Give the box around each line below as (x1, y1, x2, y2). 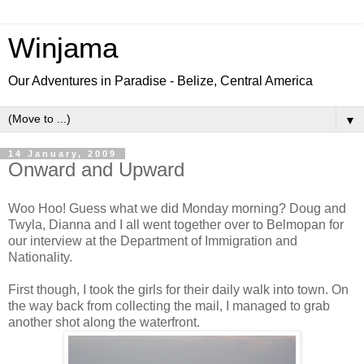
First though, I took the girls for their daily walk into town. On (8, 282, 349, 297)
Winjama (8, 32, 118, 63)
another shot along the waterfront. (8, 314, 200, 329)
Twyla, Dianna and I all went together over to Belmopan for (8, 217, 344, 232)
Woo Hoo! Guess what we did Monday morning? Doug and (8, 201, 346, 215)
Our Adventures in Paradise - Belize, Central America (8, 74, 313, 88)
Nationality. (8, 249, 72, 264)
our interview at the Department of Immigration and (8, 233, 297, 248)
